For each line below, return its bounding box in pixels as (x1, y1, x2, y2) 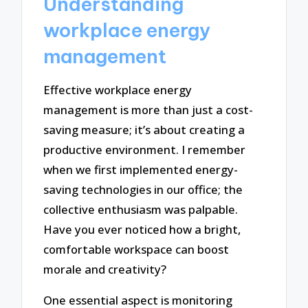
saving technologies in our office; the (43, 181, 243, 198)
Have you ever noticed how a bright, (43, 221, 241, 238)
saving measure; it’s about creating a (43, 122, 245, 138)
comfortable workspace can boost (43, 241, 230, 258)
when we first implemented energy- (43, 162, 239, 178)
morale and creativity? (43, 261, 167, 278)
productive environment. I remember (43, 142, 246, 158)
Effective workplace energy (43, 82, 192, 98)
